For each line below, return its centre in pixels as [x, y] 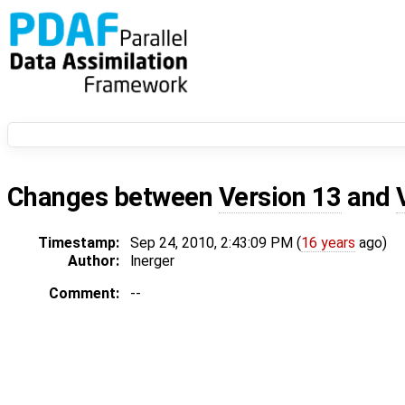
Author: [94, 261]
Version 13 [280, 198]
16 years [328, 243]
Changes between [113, 198]
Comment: [84, 294]
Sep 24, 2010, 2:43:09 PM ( [216, 243]
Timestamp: [79, 243]
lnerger [152, 261]
